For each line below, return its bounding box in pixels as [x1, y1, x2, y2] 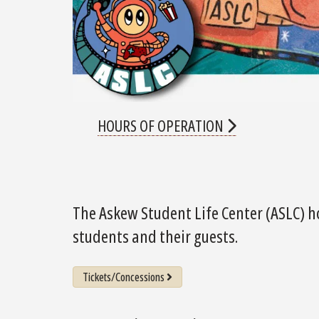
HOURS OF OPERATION [98, 115, 227, 137]
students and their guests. [73, 224, 238, 249]
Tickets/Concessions [82, 268, 164, 285]
